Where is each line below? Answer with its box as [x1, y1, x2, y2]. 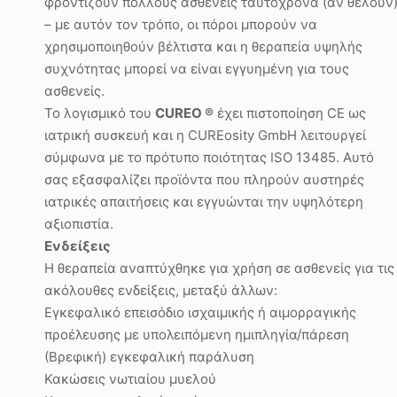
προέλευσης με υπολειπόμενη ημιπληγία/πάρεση [44, 326, 349, 343]
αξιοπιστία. [44, 215, 113, 232]
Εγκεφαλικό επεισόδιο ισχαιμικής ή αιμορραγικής [44, 304, 356, 321]
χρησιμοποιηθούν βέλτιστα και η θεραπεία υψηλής [44, 38, 362, 55]
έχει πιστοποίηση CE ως [214, 105, 366, 121]
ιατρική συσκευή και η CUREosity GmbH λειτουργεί [44, 127, 366, 144]
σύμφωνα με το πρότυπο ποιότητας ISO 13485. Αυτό [44, 149, 374, 166]
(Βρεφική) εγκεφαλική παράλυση [44, 348, 254, 365]
